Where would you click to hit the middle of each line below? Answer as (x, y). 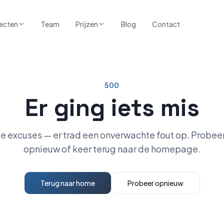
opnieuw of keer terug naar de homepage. (112, 149)
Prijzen (86, 24)
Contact (166, 24)
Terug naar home (67, 183)
